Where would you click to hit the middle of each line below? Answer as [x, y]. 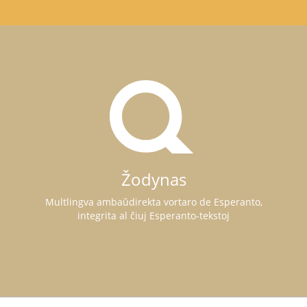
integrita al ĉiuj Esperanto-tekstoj [153, 216]
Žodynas [153, 179]
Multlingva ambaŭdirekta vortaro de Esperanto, [153, 202]
